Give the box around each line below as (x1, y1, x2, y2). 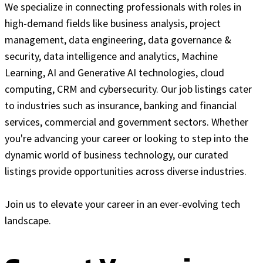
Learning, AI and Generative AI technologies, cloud (5, 65, 224, 79)
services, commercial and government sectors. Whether (5, 114, 248, 129)
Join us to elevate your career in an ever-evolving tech (5, 197, 240, 211)
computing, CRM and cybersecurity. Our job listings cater (5, 82, 252, 96)
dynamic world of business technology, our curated (5, 147, 228, 161)
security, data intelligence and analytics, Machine (5, 49, 218, 63)
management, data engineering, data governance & (5, 32, 231, 46)
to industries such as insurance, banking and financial (5, 98, 237, 112)
